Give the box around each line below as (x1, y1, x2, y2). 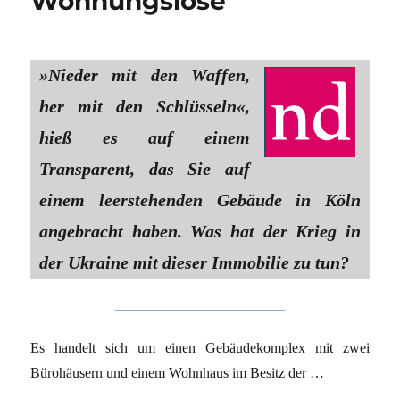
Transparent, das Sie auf (39, 159, 250, 179)
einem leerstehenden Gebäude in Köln (39, 190, 361, 211)
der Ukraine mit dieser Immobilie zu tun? (39, 253, 350, 273)
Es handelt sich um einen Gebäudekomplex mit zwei (30, 340, 370, 356)
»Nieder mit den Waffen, (39, 65, 250, 86)
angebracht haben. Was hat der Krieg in (39, 221, 361, 242)
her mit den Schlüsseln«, (39, 96, 250, 117)
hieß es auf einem (39, 128, 250, 148)
